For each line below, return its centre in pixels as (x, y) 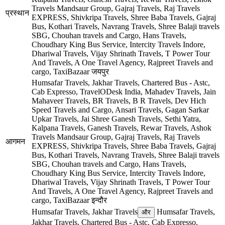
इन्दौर (99, 200)
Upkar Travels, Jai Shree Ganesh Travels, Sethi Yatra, (116, 119)
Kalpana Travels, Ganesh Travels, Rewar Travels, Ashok (122, 128)
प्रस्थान (17, 13)
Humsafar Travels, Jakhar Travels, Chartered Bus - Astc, (121, 82)
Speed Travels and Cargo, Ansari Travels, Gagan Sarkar (120, 109)
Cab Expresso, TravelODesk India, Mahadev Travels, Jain (124, 91)
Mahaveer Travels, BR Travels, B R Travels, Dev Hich (119, 100)
